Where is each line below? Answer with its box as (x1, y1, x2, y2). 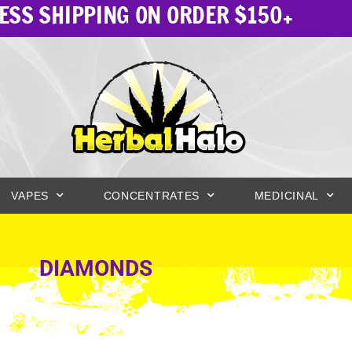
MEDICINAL (254, 189, 320, 202)
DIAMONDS (39, 255, 152, 281)
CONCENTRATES (103, 189, 200, 202)
